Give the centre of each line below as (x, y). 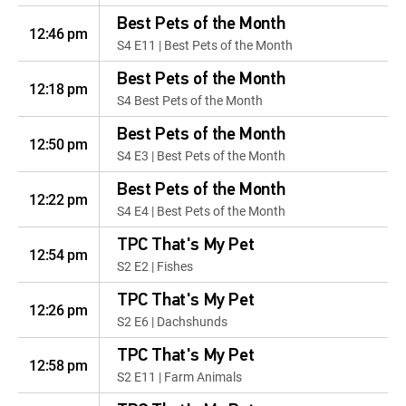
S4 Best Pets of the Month (190, 100)
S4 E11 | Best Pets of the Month (205, 45)
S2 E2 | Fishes (155, 266)
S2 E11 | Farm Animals (179, 377)
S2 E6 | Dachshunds (172, 321)
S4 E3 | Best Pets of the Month (201, 155)
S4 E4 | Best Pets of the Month (201, 211)
